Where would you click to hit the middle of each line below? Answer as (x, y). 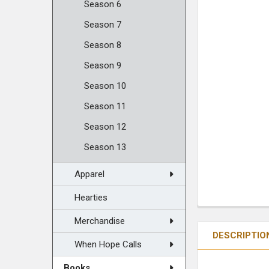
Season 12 (105, 127)
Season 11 (105, 106)
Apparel (89, 174)
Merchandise (100, 221)
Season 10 (105, 86)
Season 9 (103, 65)
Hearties (91, 198)
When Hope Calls (108, 244)
